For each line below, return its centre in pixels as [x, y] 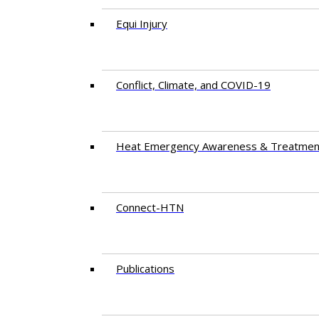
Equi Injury [142, 23]
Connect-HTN [150, 207]
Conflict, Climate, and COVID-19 [193, 85]
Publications [145, 268]
